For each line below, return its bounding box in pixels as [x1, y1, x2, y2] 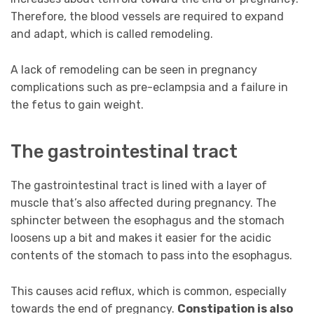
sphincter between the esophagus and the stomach [11, 214, 285, 228]
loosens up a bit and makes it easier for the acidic [11, 231, 271, 245]
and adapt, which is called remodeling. [11, 27, 213, 41]
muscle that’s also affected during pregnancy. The [11, 196, 276, 210]
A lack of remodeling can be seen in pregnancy [11, 62, 257, 76]
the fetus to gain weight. [11, 97, 144, 111]
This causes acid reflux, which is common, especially [11, 284, 287, 298]
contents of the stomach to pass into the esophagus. [11, 249, 292, 263]
